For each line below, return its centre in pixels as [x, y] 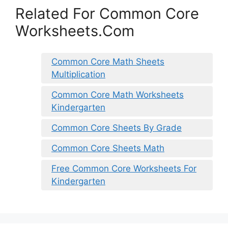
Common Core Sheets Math [108, 148]
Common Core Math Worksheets [118, 94]
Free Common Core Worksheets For [124, 168]
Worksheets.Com [75, 31]
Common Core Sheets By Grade [117, 127]
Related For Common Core [107, 13]
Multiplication [78, 74]
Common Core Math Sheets [108, 61]
